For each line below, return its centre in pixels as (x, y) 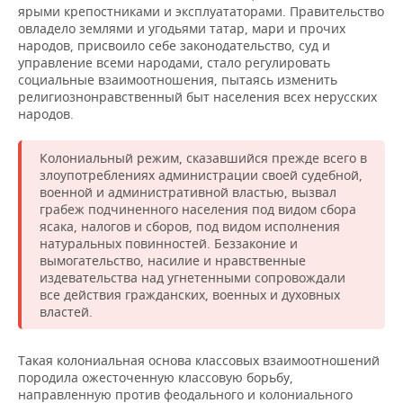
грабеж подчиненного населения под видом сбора (198, 209)
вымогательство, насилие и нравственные (173, 260)
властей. (66, 311)
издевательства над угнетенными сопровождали (193, 277)
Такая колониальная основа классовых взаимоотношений (199, 360)
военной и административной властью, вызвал (188, 192)
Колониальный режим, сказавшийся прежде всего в (203, 157)
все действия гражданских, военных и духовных (190, 294)
